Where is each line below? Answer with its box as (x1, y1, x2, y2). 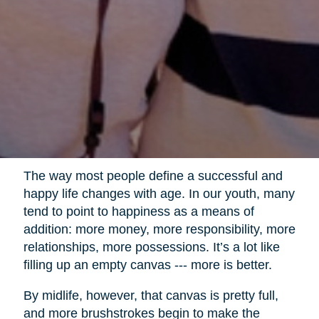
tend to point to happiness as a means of (23, 204, 254, 219)
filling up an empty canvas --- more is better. (23, 257, 272, 272)
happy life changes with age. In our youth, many (23, 186, 295, 201)
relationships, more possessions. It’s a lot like (23, 239, 280, 254)
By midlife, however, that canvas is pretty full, (23, 288, 278, 303)
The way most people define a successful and (23, 168, 283, 183)
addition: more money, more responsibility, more (23, 221, 296, 236)
